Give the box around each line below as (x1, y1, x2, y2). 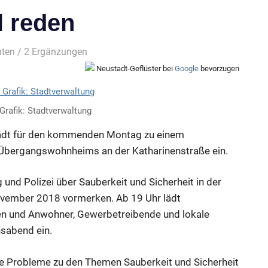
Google (175, 63, 199, 73)
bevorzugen (199, 63, 239, 73)
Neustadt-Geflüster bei (95, 63, 175, 73)
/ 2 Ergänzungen (15, 45, 88, 57)
